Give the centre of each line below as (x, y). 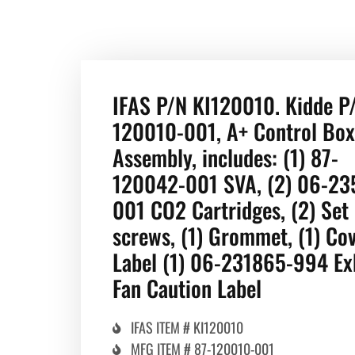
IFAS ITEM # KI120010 (187, 328)
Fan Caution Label (187, 288)
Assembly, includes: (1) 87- (225, 158)
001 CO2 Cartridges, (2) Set (231, 210)
